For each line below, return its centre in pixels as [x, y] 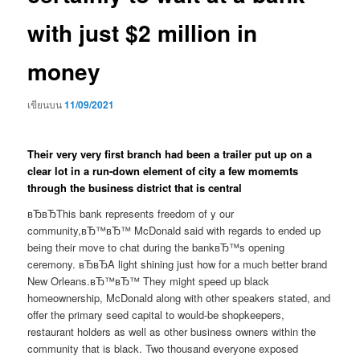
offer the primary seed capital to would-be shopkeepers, [156, 314]
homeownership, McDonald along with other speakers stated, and [179, 297]
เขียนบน [46, 104]
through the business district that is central [135, 188]
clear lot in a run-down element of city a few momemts [163, 171]
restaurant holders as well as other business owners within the [172, 331]
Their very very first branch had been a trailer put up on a [170, 154]
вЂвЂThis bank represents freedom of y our [131, 213]
